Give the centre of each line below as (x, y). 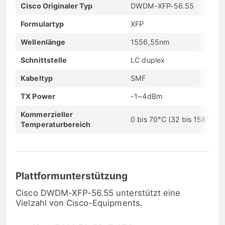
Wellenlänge (43, 42)
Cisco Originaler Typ (57, 6)
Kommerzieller (47, 114)
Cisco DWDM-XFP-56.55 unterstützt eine (98, 193)
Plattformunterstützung (72, 176)
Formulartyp (42, 24)
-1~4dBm (146, 96)
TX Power (38, 96)
